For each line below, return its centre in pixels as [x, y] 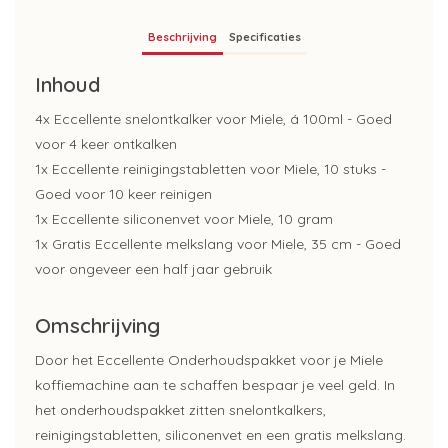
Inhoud [68, 84]
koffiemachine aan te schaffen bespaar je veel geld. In [215, 384]
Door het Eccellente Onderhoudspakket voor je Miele [209, 359]
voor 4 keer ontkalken [106, 144]
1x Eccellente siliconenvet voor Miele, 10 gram [184, 219]
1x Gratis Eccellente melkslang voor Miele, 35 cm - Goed [218, 244]
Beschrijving [182, 37]
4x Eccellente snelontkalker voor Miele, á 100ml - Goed [213, 119]
